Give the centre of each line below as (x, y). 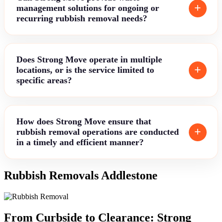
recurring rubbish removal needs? (82, 19)
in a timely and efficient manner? (80, 142)
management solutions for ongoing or (88, 8)
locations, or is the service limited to (85, 70)
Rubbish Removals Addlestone (81, 176)
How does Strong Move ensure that (84, 122)
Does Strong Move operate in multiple (89, 60)
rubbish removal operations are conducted (98, 132)
